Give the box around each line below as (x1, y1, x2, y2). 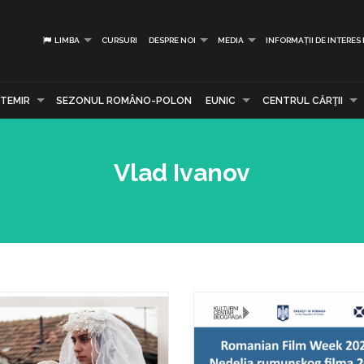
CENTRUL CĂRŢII (262, 95, 343, 106)
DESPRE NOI (149, 36, 196, 45)
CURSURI (102, 36, 137, 45)
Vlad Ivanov (114, 158, 250, 187)
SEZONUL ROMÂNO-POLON (56, 95, 193, 106)
